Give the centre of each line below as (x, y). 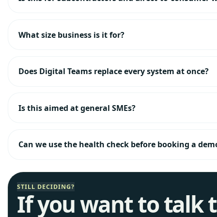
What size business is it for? (71, 35)
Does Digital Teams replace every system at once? (113, 71)
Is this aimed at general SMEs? (77, 108)
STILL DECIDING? (46, 187)
